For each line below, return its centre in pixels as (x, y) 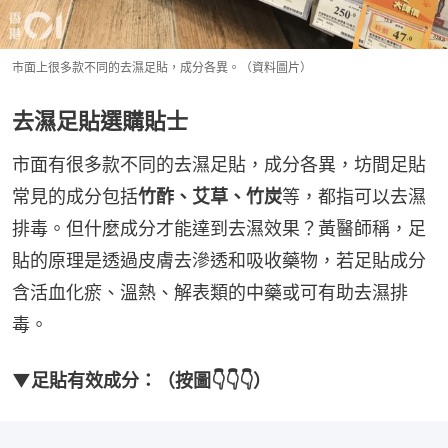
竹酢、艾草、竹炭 (210, 196)
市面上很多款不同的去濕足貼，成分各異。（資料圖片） (162, 67)
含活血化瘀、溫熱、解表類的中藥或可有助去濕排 (210, 292)
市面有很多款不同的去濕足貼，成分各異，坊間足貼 (219, 164)
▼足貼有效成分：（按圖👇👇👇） (141, 380)
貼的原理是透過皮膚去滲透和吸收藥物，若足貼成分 (219, 260)
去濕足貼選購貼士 (100, 120)
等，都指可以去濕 (354, 196)
